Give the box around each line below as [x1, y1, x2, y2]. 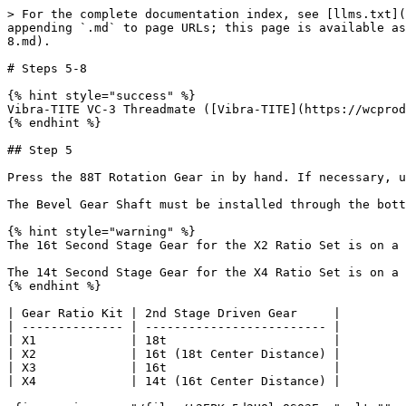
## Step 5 [7, 143, 72, 157]
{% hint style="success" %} [7, 89, 196, 102]
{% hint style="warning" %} [7, 225, 196, 238]
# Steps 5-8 [7, 62, 87, 75]
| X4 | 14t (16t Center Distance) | [7, 374, 341, 388]
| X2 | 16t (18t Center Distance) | [7, 347, 341, 361]
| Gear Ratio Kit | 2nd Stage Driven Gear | [7, 306, 341, 320]
